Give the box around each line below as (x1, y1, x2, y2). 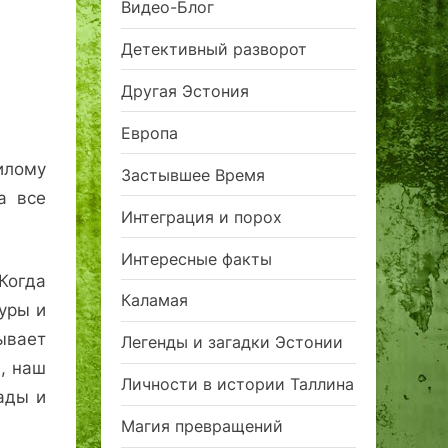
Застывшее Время (121, 164, 265, 185)
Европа (121, 122, 178, 143)
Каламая (121, 290, 188, 311)
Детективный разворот (121, 39, 307, 59)
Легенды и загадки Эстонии (121, 332, 343, 353)
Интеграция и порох (121, 206, 282, 227)
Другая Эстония (121, 80, 249, 101)
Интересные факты (121, 248, 272, 269)
